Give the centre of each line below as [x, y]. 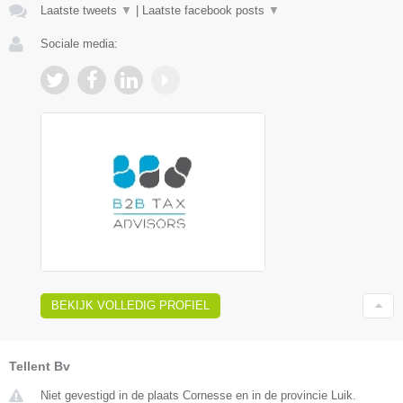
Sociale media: [79, 44]
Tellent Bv [40, 366]
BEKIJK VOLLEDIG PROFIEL [130, 305]
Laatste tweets [81, 11]
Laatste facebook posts [205, 11]
